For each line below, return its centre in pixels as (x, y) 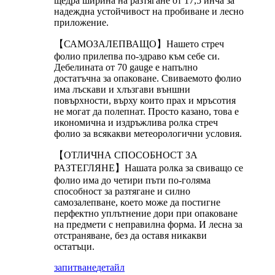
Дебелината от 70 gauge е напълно (126, 67)
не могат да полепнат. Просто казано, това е (146, 111)
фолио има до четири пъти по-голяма (132, 180)
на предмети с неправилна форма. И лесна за (148, 224)
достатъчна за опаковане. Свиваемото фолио (148, 78)
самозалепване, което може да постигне (137, 202)
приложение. (81, 22)
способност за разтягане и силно (122, 191)
